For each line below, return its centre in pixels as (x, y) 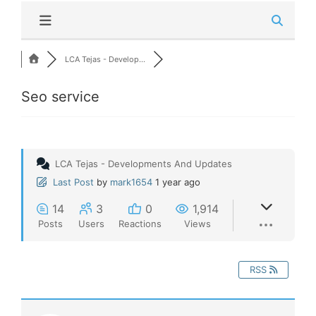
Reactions (140, 223)
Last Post (73, 182)
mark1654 (131, 182)
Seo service (60, 96)
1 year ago (178, 182)
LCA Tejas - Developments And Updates (144, 163)
